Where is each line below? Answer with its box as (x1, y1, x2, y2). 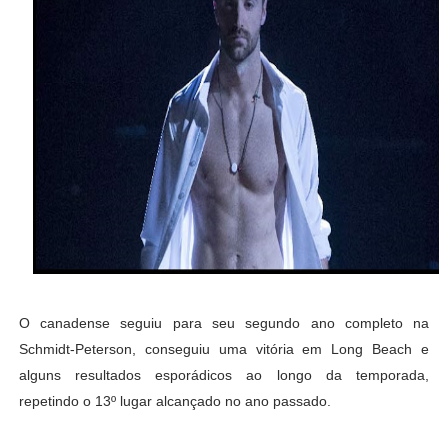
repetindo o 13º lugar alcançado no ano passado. (18, 392, 331, 409)
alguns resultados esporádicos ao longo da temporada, (18, 366, 430, 383)
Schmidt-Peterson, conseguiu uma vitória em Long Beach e (18, 340, 430, 357)
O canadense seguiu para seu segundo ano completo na (18, 314, 430, 331)
